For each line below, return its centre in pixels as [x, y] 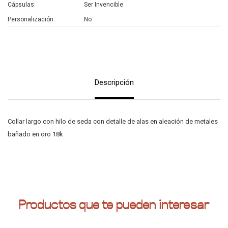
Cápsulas [21, 5]
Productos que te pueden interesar [113, 204]
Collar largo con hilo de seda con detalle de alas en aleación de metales [113, 121]
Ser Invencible [104, 5]
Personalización [31, 19]
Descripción [114, 82]
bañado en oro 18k [35, 134]
